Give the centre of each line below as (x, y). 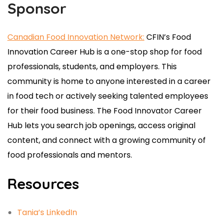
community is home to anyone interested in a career (109, 81)
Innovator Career (167, 110)
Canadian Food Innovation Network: (76, 37)
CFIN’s (158, 37)
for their (24, 110)
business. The (86, 110)
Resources (43, 183)
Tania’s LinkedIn (47, 212)
